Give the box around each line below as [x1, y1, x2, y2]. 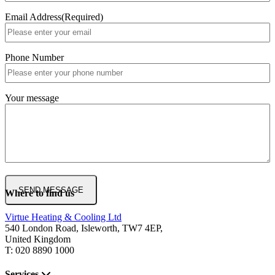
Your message [5, 93, 59, 104]
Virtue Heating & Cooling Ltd [5, 211, 122, 222]
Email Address [5, 12, 61, 23]
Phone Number [5, 52, 64, 63]
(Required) [61, 12, 103, 23]
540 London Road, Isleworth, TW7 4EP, [5, 222, 163, 233]
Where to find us [5, 187, 74, 198]
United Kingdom [5, 233, 71, 244]
